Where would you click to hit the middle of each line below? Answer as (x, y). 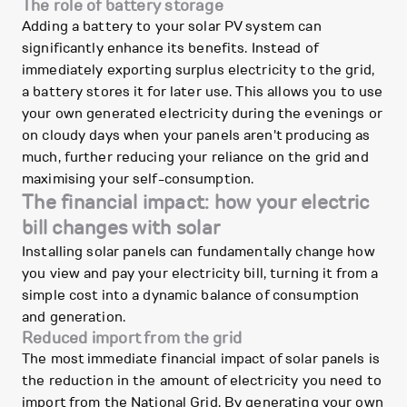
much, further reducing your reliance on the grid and (195, 157)
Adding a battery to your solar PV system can (172, 26)
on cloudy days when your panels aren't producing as (196, 135)
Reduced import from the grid (132, 338)
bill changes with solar (121, 228)
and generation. (74, 317)
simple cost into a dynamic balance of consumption (191, 295)
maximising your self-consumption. (138, 179)
